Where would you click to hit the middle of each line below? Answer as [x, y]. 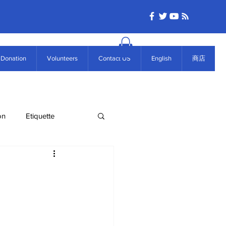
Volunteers [62, 58]
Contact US [115, 58]
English [161, 58]
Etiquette [40, 116]
